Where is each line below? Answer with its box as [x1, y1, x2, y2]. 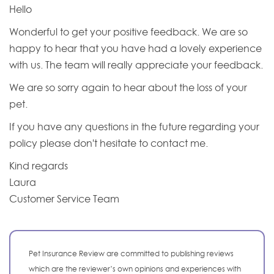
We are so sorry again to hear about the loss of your [9, 81, 247, 94]
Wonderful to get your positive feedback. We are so [9, 26, 248, 39]
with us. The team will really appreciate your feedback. [9, 59, 263, 72]
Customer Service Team [9, 193, 119, 206]
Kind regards [9, 160, 68, 172]
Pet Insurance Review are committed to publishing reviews [29, 248, 234, 258]
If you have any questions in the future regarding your [9, 120, 259, 133]
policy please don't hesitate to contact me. [9, 137, 208, 150]
